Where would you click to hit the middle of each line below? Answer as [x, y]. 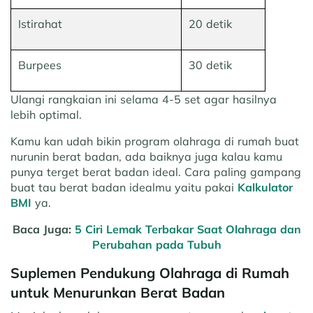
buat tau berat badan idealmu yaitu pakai [124, 188]
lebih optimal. [46, 115]
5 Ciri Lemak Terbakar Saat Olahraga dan [188, 230]
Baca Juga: [43, 230]
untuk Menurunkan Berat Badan [118, 293]
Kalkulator [265, 188]
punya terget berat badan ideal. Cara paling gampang [156, 172]
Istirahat [40, 24]
